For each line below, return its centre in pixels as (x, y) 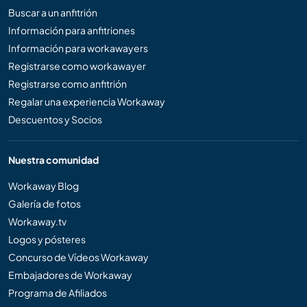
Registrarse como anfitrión (67, 83)
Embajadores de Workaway (70, 274)
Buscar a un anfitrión (53, 12)
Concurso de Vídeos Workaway (78, 257)
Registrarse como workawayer (77, 65)
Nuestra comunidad (53, 159)
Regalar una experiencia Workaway (87, 101)
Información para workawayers (78, 48)
